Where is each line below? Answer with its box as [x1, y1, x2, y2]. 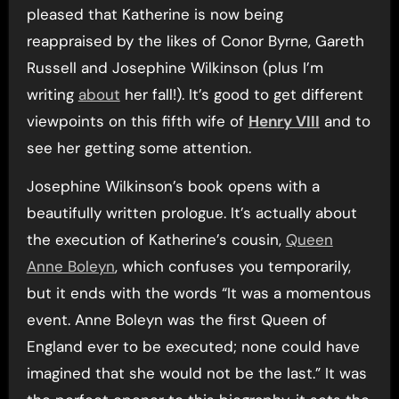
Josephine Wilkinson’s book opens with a [26, 176, 320, 197]
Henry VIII [248, 111, 320, 132]
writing [26, 85, 78, 105]
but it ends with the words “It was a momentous [26, 283, 371, 304]
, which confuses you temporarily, [114, 256, 351, 277]
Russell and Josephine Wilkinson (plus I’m [26, 58, 323, 78]
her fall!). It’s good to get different [119, 85, 363, 105]
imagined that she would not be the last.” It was [26, 363, 367, 384]
